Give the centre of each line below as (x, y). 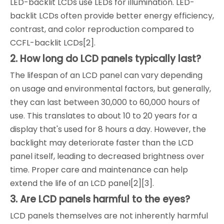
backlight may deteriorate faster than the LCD (102, 143)
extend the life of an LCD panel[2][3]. (82, 183)
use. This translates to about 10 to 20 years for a (103, 116)
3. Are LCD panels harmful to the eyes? (100, 199)
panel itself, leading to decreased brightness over (107, 156)
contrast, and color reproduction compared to (102, 29)
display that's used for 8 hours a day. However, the (108, 129)
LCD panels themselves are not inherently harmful (109, 216)
